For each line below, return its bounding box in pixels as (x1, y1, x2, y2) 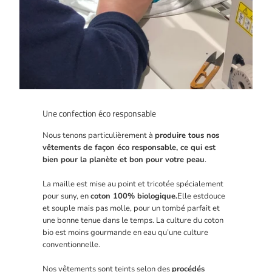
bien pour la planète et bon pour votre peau (42, 154, 205, 166)
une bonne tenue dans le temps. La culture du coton (42, 215, 224, 226)
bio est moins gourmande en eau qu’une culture (42, 227, 209, 239)
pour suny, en (42, 191, 91, 202)
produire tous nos (155, 130, 220, 141)
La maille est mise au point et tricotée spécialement (42, 178, 224, 190)
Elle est (177, 191, 205, 202)
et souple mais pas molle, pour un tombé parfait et (42, 203, 220, 214)
